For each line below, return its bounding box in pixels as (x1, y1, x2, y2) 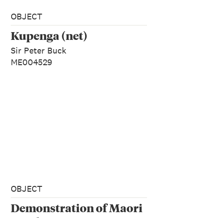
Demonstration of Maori (11, 200, 143, 216)
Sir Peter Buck (11, 44, 66, 56)
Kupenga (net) (11, 27, 88, 43)
